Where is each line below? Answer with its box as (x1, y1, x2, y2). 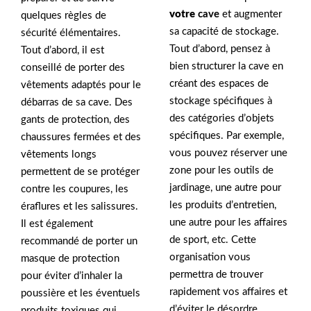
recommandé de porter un (21, 236, 137, 247)
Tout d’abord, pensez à (169, 43, 270, 54)
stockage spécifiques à (169, 95, 272, 106)
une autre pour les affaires (169, 217, 287, 228)
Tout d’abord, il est (21, 45, 104, 56)
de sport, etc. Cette (169, 234, 256, 245)
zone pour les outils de (169, 165, 274, 176)
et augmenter (219, 8, 282, 19)
